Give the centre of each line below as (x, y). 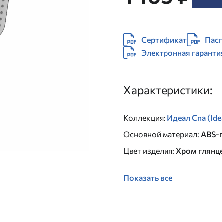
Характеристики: (168, 90)
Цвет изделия (148, 150)
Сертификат (164, 39)
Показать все (148, 178)
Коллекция (143, 118)
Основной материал (160, 134)
